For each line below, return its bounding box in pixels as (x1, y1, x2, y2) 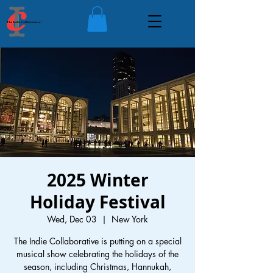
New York (112, 213, 148, 225)
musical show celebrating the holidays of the (16, 247, 179, 260)
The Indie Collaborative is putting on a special (13, 235, 182, 247)
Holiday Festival (29, 190, 166, 214)
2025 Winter (46, 168, 149, 192)
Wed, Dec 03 (47, 213, 97, 225)
